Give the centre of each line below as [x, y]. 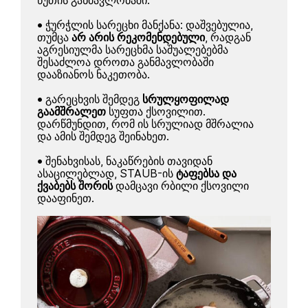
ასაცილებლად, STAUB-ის [107, 174]
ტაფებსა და [207, 174]
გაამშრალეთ [72, 112]
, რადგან [228, 38]
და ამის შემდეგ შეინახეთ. [103, 137]
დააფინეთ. [66, 199]
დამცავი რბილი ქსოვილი [183, 186]
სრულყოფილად [186, 100]
